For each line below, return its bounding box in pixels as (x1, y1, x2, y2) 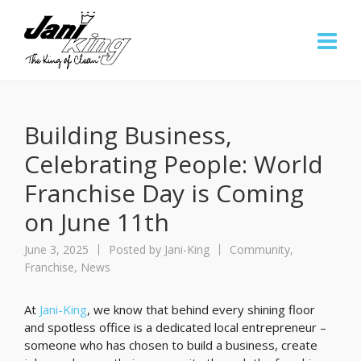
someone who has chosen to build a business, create (24, 337, 317, 353)
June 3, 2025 (24, 242, 92, 257)
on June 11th (24, 205, 169, 239)
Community (230, 242, 290, 257)
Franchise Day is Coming (24, 176, 304, 210)
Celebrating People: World (24, 147, 323, 180)
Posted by (106, 242, 164, 257)
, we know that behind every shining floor (87, 301, 315, 317)
